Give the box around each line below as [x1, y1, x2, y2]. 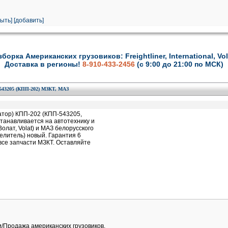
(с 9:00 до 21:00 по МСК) [137, 60, 223, 68]
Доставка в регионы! [5, 60, 82, 68]
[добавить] [14, 17, 44, 24]
